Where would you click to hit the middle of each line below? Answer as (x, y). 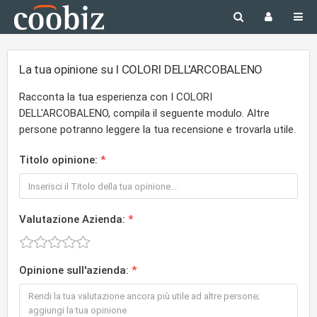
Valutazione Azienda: (72, 219)
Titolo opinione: (58, 160)
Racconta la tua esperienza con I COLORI (116, 97)
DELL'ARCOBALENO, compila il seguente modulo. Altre (144, 113)
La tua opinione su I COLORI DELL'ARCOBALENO (141, 69)
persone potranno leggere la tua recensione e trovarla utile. (157, 129)
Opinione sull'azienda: (74, 270)
